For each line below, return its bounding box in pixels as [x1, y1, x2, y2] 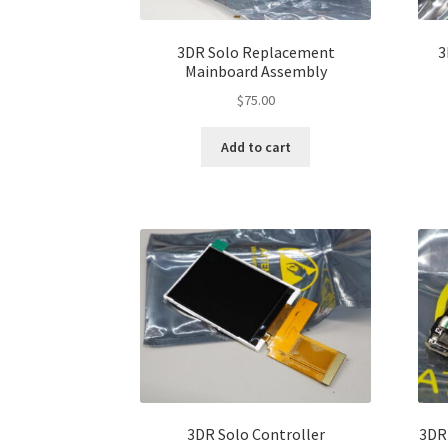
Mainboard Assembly [184, 60, 327, 81]
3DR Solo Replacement [176, 41, 335, 62]
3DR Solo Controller [186, 424, 325, 445]
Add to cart [220, 137, 291, 156]
